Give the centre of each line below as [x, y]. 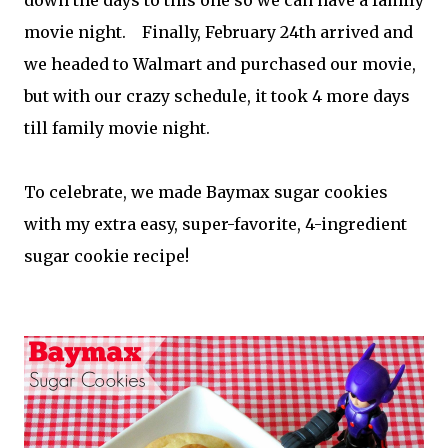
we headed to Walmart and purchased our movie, [220, 63]
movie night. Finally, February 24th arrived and [218, 31]
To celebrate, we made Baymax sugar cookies [206, 191]
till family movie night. [117, 127]
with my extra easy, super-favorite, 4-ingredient [215, 223]
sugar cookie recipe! [106, 255]
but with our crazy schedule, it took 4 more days [217, 95]
